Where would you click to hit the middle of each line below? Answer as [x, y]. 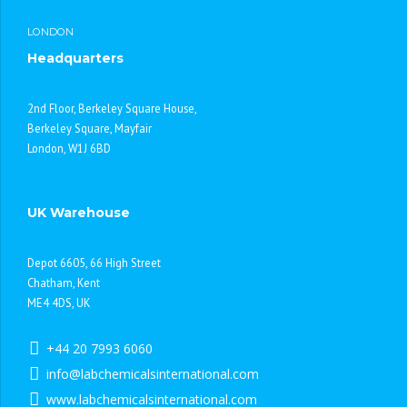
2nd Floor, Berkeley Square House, [112, 108]
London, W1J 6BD [69, 148]
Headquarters [75, 58]
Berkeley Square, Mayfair [89, 128]
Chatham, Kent [64, 282]
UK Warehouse [79, 212]
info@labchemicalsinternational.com [152, 373]
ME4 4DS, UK [59, 302]
